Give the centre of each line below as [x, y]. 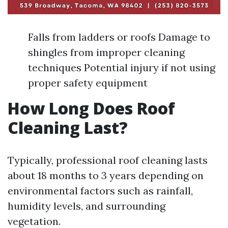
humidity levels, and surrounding [87, 206]
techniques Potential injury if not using [122, 67]
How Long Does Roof [91, 108]
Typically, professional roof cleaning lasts [108, 160]
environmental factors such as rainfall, [100, 190]
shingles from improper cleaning [106, 52]
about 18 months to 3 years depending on [106, 175]
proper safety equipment [88, 82]
